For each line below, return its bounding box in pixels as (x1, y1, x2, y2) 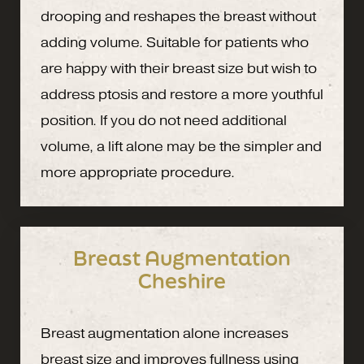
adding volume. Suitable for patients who (41, 34, 309, 50)
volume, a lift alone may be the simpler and (41, 138, 322, 154)
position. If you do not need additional (41, 112, 287, 128)
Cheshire (138, 266, 226, 294)
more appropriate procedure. (41, 164, 235, 180)
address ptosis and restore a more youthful (41, 86, 323, 102)
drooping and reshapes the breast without (41, 8, 316, 24)
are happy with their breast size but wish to (41, 60, 317, 76)
